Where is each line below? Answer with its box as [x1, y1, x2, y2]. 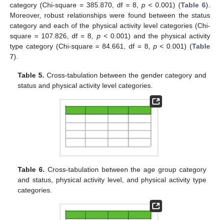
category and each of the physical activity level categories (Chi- [10, 21, 210, 29]
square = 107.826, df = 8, [10, 31, 97, 40]
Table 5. [18, 71, 44, 80]
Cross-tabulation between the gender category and [44, 71, 206, 80]
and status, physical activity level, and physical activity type [18, 175, 206, 184]
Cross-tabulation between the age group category [45, 165, 206, 173]
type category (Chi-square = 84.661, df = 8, [10, 42, 153, 50]
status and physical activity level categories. [18, 82, 153, 90]
